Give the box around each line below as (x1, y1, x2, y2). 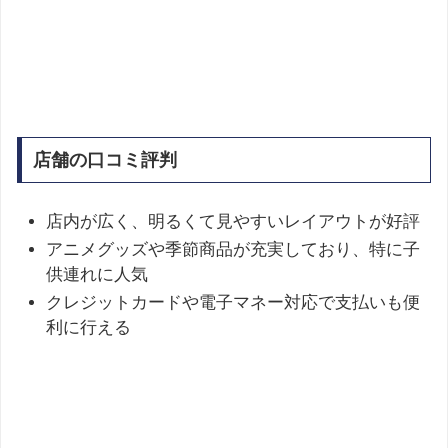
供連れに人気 (46, 264, 149, 284)
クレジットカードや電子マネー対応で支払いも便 (46, 293, 421, 313)
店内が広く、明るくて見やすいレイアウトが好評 (46, 211, 421, 231)
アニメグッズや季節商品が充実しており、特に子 (46, 239, 421, 259)
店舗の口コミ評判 (32, 149, 177, 170)
